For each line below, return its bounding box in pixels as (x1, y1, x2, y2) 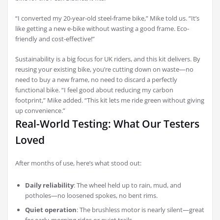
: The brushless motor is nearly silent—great (77, 205, 204, 215)
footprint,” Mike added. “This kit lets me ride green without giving (15, 96, 204, 105)
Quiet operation (25, 205, 77, 215)
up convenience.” (15, 106, 65, 115)
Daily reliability (25, 181, 74, 190)
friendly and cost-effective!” (15, 34, 95, 44)
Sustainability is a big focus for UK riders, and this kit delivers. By (15, 55, 200, 64)
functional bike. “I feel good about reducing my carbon (15, 85, 173, 95)
